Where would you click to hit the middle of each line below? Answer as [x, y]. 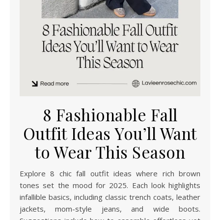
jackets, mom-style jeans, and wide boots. [110, 208]
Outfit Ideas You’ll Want [110, 133]
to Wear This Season [110, 151]
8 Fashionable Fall [110, 114]
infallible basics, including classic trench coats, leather [110, 197]
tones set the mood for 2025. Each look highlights [110, 185]
